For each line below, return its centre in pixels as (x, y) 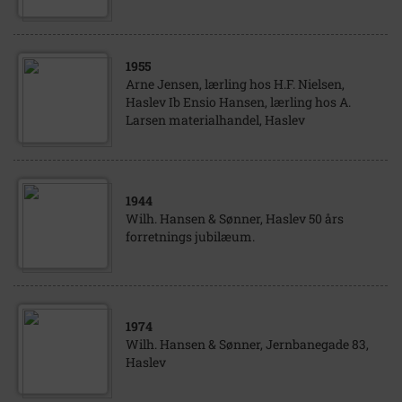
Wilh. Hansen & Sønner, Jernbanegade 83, (247, 344)
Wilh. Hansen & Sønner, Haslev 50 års (235, 218)
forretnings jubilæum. (190, 236)
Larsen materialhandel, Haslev (215, 120)
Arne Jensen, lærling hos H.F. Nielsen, (235, 84)
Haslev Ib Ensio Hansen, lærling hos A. (238, 102)
